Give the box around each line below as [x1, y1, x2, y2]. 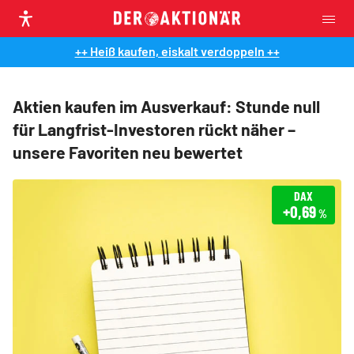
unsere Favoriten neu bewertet [13, 142, 243, 162]
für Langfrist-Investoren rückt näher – [13, 119, 296, 139]
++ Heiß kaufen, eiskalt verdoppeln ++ [74, 43, 280, 58]
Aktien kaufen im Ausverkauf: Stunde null [13, 96, 320, 116]
